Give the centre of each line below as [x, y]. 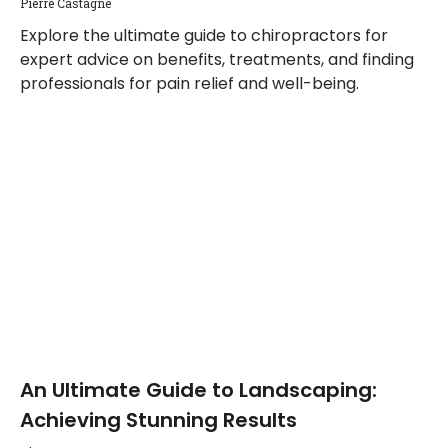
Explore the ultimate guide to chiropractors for [204, 35]
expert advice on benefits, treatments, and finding [217, 59]
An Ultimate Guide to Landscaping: [198, 390]
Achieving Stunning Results [158, 420]
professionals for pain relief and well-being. [189, 83]
